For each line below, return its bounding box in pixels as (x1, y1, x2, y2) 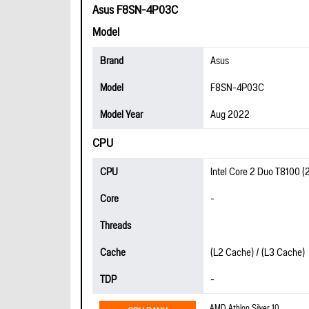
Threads (100, 216, 131, 236)
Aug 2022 (210, 105, 250, 125)
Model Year (100, 105, 143, 125)
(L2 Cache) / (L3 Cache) (210, 243, 305, 263)
